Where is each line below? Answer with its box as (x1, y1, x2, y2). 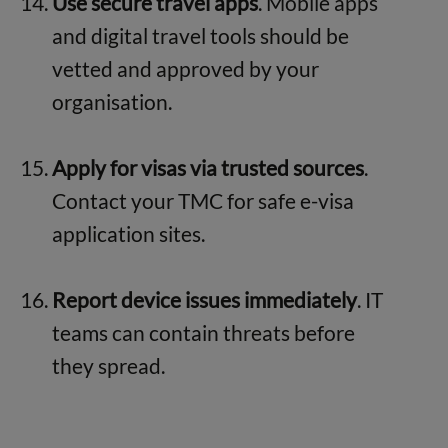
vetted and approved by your (51, 55, 319, 81)
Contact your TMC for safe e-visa (51, 187, 354, 213)
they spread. (51, 352, 165, 378)
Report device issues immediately (51, 286, 357, 312)
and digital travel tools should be (51, 22, 349, 48)
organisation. (51, 88, 172, 114)
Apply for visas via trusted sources (51, 154, 364, 180)
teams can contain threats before (51, 319, 355, 345)
